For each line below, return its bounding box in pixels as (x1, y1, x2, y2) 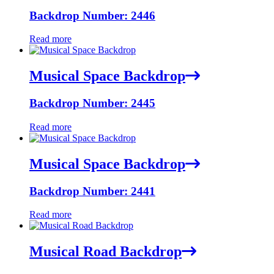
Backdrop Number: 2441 (29, 184, 155, 198)
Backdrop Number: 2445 (29, 97, 155, 110)
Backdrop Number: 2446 (29, 9, 155, 22)
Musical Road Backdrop (29, 243, 182, 260)
